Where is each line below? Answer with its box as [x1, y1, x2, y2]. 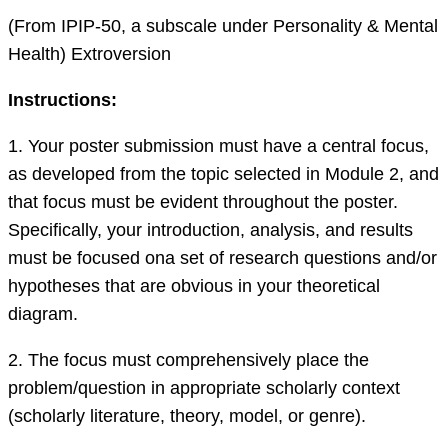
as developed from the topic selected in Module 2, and [8, 164, 439, 185]
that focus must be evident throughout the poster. [8, 192, 398, 213]
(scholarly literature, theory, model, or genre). [8, 406, 366, 427]
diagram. [8, 304, 78, 325]
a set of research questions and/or [165, 248, 437, 269]
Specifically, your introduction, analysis [8, 220, 315, 241]
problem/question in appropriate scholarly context [8, 378, 400, 399]
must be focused [8, 248, 145, 269]
